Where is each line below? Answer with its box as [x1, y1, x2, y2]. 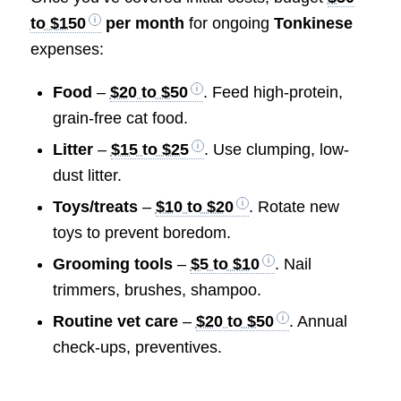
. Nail [274, 254, 311, 273]
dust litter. [52, 166, 122, 184]
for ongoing [183, 14, 274, 33]
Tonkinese [273, 14, 353, 33]
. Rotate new [248, 197, 339, 216]
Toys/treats [52, 197, 138, 216]
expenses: [30, 40, 104, 59]
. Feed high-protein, [202, 82, 343, 101]
